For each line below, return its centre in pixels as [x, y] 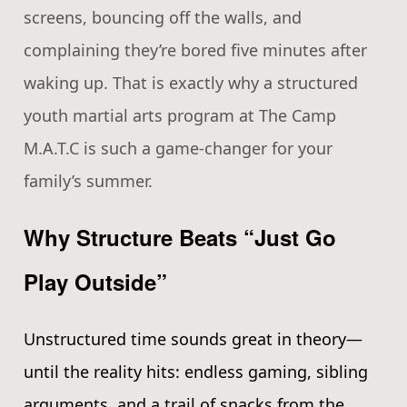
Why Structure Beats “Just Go [180, 237]
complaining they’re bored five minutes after [195, 50]
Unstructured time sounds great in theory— [193, 338]
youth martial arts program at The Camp [180, 115]
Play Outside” [95, 281]
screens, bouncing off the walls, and [163, 17]
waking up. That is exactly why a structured [191, 82]
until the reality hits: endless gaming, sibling [196, 371]
